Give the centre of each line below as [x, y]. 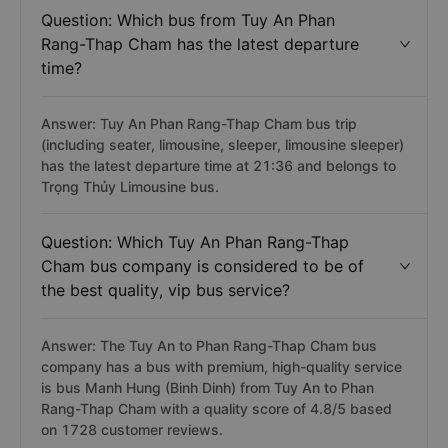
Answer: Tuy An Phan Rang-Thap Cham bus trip [199, 123]
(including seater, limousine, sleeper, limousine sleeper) [222, 144]
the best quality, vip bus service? [165, 290]
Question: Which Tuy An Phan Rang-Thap [195, 242]
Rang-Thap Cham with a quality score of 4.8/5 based [216, 408]
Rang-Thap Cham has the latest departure [200, 44]
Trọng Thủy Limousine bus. [130, 186]
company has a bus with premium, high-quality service [221, 366]
